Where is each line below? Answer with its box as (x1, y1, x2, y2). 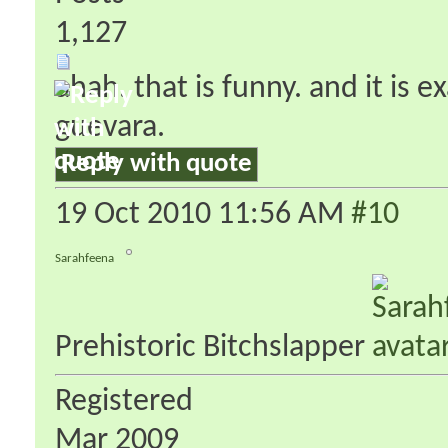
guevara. (55, 111, 165, 144)
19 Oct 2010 (55, 198, 218, 231)
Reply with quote (61, 150, 252, 178)
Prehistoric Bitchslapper (55, 331, 372, 364)
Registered (55, 385, 193, 418)
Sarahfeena (55, 251, 114, 265)
